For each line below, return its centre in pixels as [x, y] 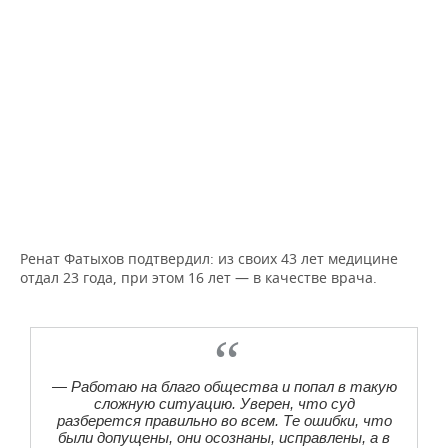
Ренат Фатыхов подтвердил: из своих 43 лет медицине [209, 258]
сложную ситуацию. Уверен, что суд [224, 403]
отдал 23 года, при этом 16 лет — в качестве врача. [198, 277]
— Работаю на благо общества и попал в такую [224, 386]
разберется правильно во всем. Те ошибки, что [224, 420]
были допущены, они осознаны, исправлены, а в [224, 437]
